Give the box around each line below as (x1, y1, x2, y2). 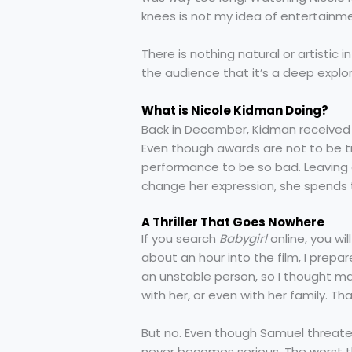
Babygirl (219, 229, 267, 247)
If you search (141, 229, 219, 247)
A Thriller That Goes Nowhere (141, 213, 324, 230)
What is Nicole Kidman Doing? (141, 101, 328, 119)
